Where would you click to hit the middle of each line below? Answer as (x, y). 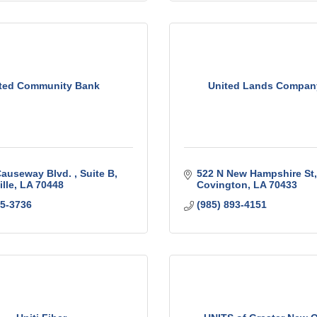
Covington (222, 185)
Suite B (97, 174)
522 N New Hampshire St (255, 174)
